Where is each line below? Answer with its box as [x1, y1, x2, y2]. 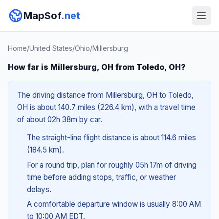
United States [29, 44, 72, 52]
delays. [26, 184, 51, 194]
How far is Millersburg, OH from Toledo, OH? [8, 62, 186, 72]
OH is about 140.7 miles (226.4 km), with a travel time [17, 103, 196, 112]
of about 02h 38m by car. [17, 115, 102, 124]
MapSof [23, 10, 61, 22]
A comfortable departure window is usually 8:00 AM [26, 199, 201, 209]
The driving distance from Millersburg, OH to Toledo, [17, 90, 194, 100]
